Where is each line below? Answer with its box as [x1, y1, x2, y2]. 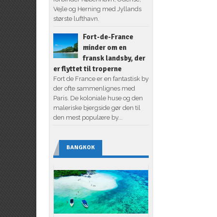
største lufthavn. [53, 15, 99, 22]
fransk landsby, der [82, 53, 145, 62]
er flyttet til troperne [53, 64, 122, 73]
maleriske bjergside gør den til [53, 104, 140, 111]
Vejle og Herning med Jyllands [53, 5, 141, 13]
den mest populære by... [53, 113, 123, 121]
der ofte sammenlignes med [53, 84, 135, 92]
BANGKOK [66, 143, 95, 151]
